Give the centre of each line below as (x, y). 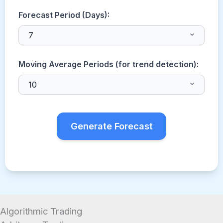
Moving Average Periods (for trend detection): (109, 64)
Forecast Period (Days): (64, 15)
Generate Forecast (111, 126)
